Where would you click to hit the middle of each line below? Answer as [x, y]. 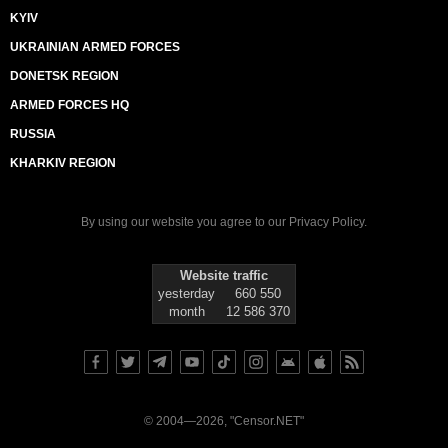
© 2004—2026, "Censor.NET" [224, 421]
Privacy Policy [326, 222]
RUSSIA [33, 134]
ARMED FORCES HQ [69, 105]
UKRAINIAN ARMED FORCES [95, 47]
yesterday [186, 293]
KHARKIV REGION [63, 163]
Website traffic [224, 275]
